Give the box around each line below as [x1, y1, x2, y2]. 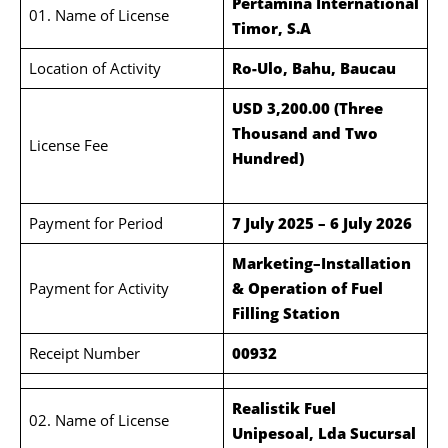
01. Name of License [28, 5, 169, 25]
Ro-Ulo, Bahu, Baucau [231, 58, 396, 78]
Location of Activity [28, 58, 161, 78]
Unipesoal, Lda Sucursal [231, 423, 416, 443]
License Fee [28, 135, 108, 155]
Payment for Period [28, 213, 163, 233]
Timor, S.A [231, 18, 311, 38]
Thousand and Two [231, 123, 378, 143]
